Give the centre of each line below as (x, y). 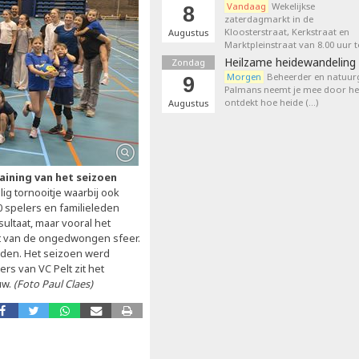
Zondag (188, 62)
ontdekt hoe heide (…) (271, 102)
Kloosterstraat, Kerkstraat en (287, 32)
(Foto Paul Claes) (53, 284)
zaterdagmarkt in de (269, 19)
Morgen (244, 77)
